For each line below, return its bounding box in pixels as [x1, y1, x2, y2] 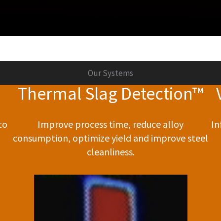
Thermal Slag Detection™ [17, 82, 204, 105]
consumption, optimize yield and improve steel [13, 131, 209, 144]
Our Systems [88, 68, 133, 79]
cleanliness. [86, 145, 135, 158]
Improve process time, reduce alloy [37, 117, 184, 130]
